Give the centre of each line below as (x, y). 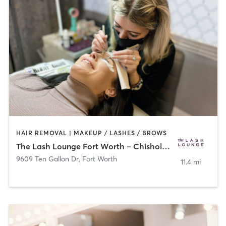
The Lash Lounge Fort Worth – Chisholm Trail (166, 146)
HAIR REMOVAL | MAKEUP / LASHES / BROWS (91, 133)
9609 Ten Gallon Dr (47, 159)
